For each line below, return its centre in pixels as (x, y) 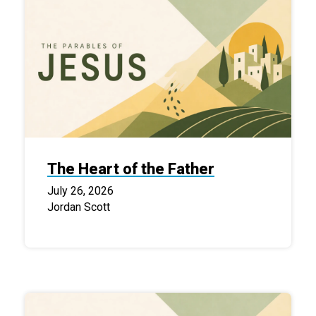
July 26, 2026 (80, 190)
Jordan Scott (79, 207)
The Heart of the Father (131, 169)
